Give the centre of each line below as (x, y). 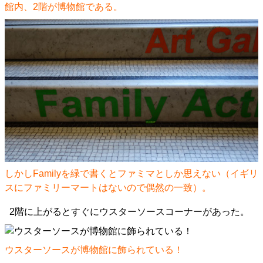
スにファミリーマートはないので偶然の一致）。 (108, 188)
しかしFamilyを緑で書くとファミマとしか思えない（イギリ (131, 173)
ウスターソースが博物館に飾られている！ (94, 250)
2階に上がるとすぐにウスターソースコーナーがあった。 (129, 212)
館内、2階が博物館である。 (64, 7)
